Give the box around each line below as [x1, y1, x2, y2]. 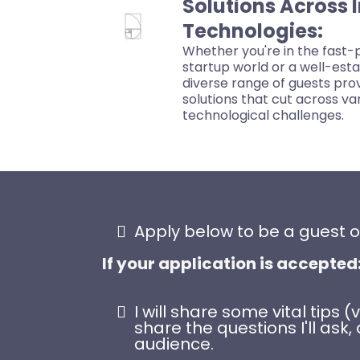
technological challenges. [182, 106, 344, 125]
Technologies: [182, 18, 323, 45]
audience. [134, 333, 214, 356]
